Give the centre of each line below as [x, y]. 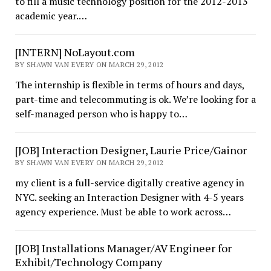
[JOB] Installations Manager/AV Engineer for [123, 248]
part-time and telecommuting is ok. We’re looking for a [135, 99]
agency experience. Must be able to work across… [123, 212]
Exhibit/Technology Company [88, 262]
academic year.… [51, 16]
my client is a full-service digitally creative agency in [129, 183]
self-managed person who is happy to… [101, 114]
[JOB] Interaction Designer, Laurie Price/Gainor [131, 150]
